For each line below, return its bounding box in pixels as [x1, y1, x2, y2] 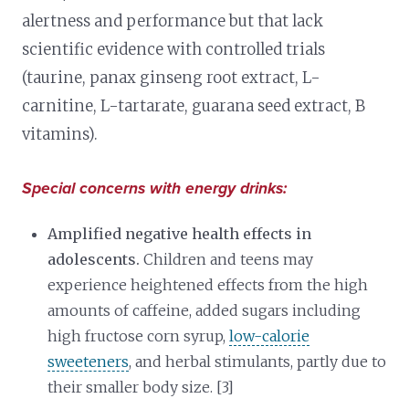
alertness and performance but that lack [22, 10, 324, 31]
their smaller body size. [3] [47, 377, 235, 396]
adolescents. [47, 249, 141, 268]
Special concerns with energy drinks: [22, 178, 288, 198]
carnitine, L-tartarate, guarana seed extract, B [22, 95, 366, 116]
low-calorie [229, 326, 310, 345]
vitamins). [22, 123, 99, 144]
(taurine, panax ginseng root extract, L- [22, 67, 321, 88]
